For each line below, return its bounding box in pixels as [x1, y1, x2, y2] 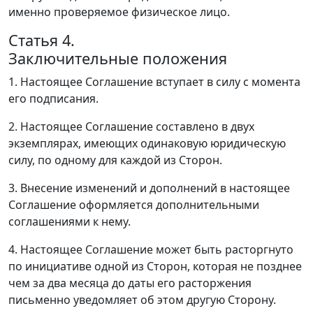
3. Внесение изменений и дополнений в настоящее [8, 180, 290, 196]
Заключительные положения [8, 48, 227, 69]
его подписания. [8, 91, 99, 107]
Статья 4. [8, 30, 75, 51]
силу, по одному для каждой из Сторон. [8, 152, 222, 168]
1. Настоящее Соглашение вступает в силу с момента [8, 74, 300, 90]
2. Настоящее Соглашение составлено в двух [8, 119, 254, 135]
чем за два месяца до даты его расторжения [8, 275, 252, 291]
